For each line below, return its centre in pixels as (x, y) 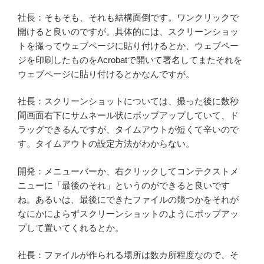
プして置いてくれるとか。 (71, 227)
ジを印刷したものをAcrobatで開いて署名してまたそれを (130, 60)
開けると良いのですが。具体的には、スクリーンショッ (128, 31)
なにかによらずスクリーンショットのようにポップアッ (128, 213)
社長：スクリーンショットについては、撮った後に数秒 (128, 101)
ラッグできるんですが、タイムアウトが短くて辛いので (128, 130)
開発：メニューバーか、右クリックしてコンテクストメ (128, 171)
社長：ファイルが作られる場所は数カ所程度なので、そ (128, 255)
